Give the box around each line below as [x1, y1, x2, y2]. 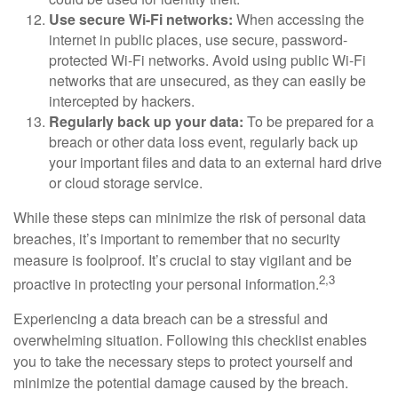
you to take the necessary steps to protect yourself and [13, 350, 353, 371]
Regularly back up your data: [49, 110, 243, 131]
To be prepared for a [243, 110, 374, 131]
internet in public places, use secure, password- [49, 28, 347, 50]
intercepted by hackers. [49, 90, 195, 111]
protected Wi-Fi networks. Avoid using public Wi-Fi [49, 49, 366, 70]
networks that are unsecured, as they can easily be [49, 69, 366, 91]
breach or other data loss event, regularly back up [49, 131, 358, 152]
